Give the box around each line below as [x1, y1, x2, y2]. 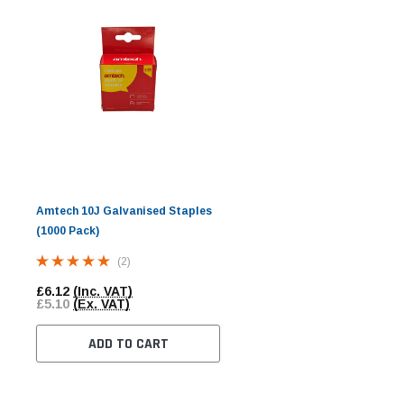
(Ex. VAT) [73, 296, 130, 311]
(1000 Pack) [36, 225, 99, 238]
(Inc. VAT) [73, 283, 133, 298]
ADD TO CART [87, 334, 169, 353]
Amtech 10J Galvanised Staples [36, 205, 212, 218]
